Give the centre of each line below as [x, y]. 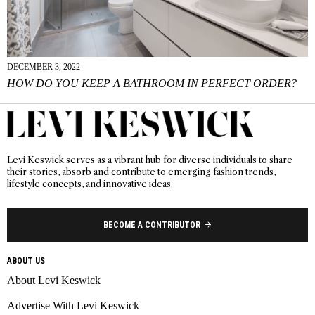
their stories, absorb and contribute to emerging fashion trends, [141, 172]
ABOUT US [26, 261]
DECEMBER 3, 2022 [44, 67]
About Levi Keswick [54, 280]
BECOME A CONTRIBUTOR [152, 225]
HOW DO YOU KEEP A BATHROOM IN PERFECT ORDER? [152, 84]
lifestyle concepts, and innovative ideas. [90, 184]
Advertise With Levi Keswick [73, 305]
